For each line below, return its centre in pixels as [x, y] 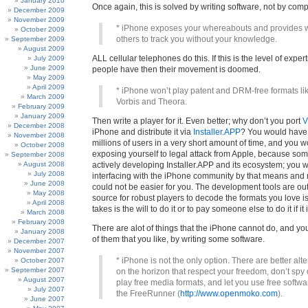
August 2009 [44, 48]
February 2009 [41, 106]
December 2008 [39, 125]
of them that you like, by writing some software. [178, 239]
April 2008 [48, 202]
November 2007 [39, 251]
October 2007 [43, 260]
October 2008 [43, 145]
